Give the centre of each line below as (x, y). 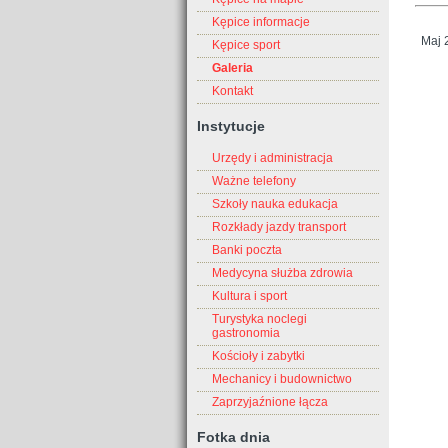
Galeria (232, 68)
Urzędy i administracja (272, 158)
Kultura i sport (249, 296)
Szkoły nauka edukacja (275, 204)
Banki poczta (247, 250)
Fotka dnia (233, 437)
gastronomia (246, 333)
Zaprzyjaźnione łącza (270, 402)
